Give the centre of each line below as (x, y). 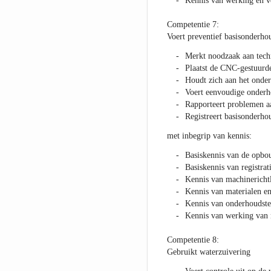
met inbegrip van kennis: (209, 136)
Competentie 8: (193, 240)
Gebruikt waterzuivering (208, 252)
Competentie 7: (193, 25)
